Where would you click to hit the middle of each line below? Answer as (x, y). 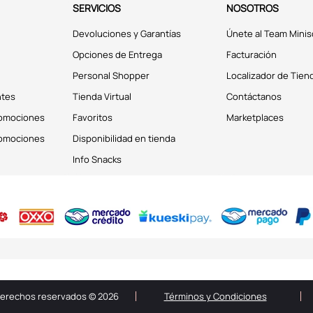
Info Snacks (97, 159)
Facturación (252, 54)
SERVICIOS (97, 8)
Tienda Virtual (102, 96)
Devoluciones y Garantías (127, 34)
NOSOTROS (253, 8)
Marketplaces (255, 117)
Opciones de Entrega (117, 54)
